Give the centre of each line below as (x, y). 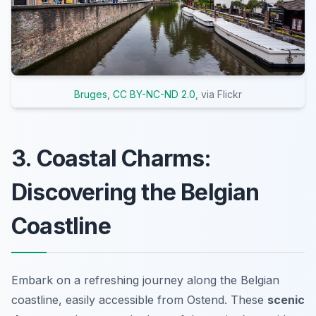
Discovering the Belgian (135, 192)
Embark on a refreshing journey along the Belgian (145, 280)
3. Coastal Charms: (111, 158)
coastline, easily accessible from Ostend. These (139, 299)
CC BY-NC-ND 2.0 (154, 94)
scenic (286, 299)
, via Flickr (219, 94)
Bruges (91, 94)
